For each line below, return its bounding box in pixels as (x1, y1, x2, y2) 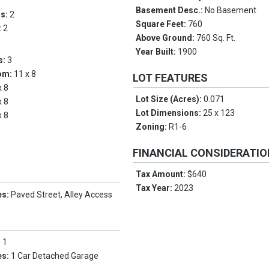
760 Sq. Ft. (196, 33, 236, 43)
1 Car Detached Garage (11, 251, 99, 261)
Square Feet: (136, 19, 189, 29)
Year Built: (136, 47, 178, 57)
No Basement (205, 5, 257, 16)
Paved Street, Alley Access (11, 190, 113, 200)
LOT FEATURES (133, 71, 208, 85)
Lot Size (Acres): (136, 94, 204, 104)
